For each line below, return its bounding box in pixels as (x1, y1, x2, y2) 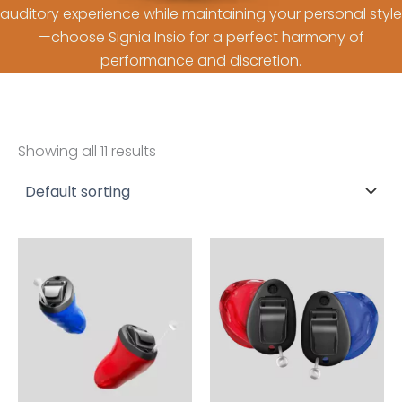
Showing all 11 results (18, 141, 156, 162)
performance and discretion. (100, 50, 301, 71)
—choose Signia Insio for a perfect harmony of (38, 27, 364, 48)
